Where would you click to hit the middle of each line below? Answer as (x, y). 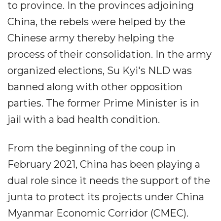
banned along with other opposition (95, 87)
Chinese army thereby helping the (91, 38)
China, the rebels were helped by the (96, 22)
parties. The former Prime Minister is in (103, 103)
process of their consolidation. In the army (110, 54)
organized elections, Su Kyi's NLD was (100, 71)
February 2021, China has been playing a (104, 164)
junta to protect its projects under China (106, 197)
